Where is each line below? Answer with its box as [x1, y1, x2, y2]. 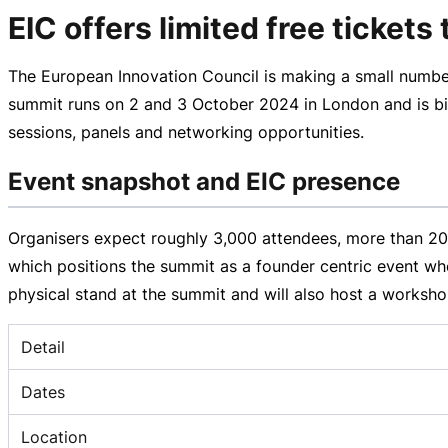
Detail [21, 336, 65, 357]
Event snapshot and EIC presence [8, 166, 400, 196]
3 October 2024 [177, 93, 299, 114]
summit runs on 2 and [8, 93, 177, 114]
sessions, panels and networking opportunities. [8, 121, 364, 142]
